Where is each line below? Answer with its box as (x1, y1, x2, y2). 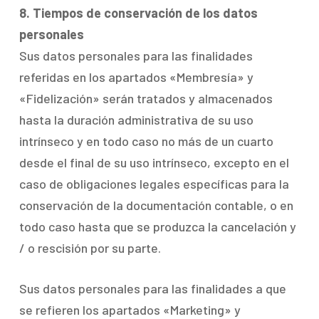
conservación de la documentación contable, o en (19, 197, 293, 213)
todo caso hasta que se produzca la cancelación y (19, 219, 296, 234)
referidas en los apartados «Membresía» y (19, 69, 253, 85)
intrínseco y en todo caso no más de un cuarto (19, 133, 273, 149)
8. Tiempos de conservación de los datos (19, 5, 258, 21)
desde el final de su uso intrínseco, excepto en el (19, 155, 289, 170)
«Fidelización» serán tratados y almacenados (19, 90, 273, 106)
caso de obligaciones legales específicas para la (19, 176, 289, 192)
